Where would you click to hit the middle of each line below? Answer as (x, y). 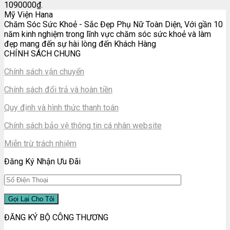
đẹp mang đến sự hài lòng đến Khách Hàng (80, 44)
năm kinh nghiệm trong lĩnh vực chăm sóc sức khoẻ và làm (108, 34)
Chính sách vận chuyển (44, 71)
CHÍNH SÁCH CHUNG (42, 53)
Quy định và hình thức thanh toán (61, 107)
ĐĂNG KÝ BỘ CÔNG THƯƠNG (56, 217)
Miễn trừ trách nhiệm (40, 143)
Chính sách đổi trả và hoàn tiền (58, 89)
